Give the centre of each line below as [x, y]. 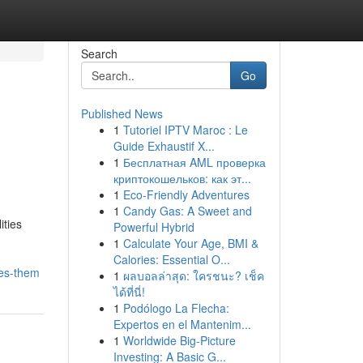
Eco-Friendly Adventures [186, 194]
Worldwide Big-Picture [179, 340]
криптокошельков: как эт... [182, 178]
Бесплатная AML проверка [194, 162]
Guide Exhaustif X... [164, 146]
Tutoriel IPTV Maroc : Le [185, 130]
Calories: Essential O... [171, 259]
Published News [122, 113]
